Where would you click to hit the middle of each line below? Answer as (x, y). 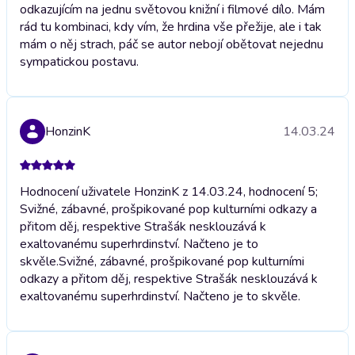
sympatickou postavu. (79, 61)
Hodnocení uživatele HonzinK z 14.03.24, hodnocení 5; (169, 191)
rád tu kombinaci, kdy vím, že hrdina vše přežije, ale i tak (171, 27)
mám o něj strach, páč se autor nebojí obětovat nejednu (172, 44)
